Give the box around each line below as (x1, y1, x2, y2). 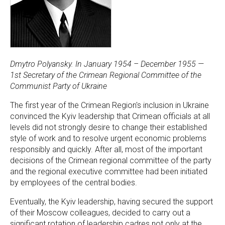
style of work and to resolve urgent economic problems (10, 134, 206, 143)
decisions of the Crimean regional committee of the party (10, 156, 211, 165)
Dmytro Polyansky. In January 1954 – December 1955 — (10, 59, 204, 69)
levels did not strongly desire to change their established (10, 123, 207, 132)
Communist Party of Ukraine (10, 81, 107, 91)
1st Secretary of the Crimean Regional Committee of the (10, 70, 201, 80)
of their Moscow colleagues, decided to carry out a (10, 208, 190, 217)
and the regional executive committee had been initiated (10, 167, 207, 176)
